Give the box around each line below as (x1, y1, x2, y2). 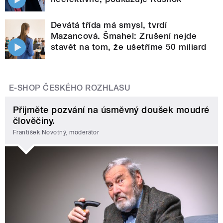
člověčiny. (13, 115, 55, 126)
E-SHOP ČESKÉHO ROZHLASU (9, 83, 131, 93)
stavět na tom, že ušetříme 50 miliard (51, 41, 207, 52)
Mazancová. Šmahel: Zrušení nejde (51, 30, 197, 41)
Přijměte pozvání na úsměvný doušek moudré (13, 104, 210, 115)
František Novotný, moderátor (13, 129, 100, 136)
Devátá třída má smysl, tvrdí (51, 19, 167, 30)
